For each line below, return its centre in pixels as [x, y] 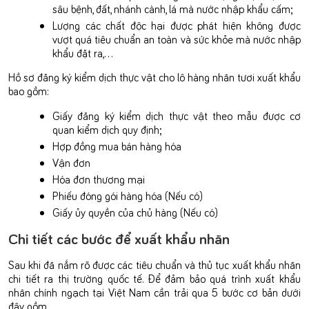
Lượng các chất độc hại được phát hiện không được [177, 24]
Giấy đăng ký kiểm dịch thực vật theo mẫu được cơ [177, 115]
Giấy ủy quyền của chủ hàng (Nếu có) [135, 211]
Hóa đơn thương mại [99, 178]
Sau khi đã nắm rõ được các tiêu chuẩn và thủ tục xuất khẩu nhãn [154, 264]
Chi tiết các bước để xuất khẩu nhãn [119, 238]
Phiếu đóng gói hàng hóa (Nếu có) [128, 195]
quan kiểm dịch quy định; [107, 129]
